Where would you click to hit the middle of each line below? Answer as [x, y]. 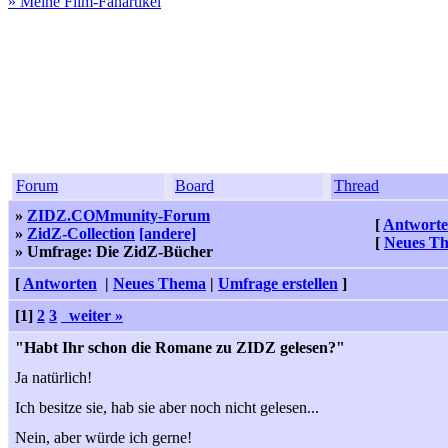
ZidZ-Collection [81, 233]
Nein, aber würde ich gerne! [103, 437]
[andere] [167, 233]
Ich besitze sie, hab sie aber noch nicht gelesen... [167, 407]
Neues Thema [159, 283]
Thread [356, 185]
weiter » [92, 315]
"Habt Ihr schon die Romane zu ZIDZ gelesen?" [180, 347]
